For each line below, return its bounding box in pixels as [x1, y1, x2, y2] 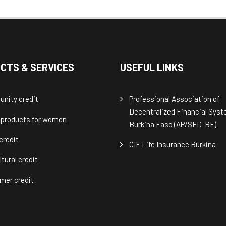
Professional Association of [129, 94, 220, 104]
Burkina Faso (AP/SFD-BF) [129, 120, 217, 129]
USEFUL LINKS [120, 61, 184, 74]
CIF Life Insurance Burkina [129, 140, 216, 149]
